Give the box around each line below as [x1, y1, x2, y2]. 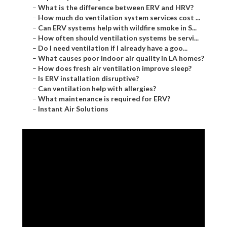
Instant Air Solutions [38, 104, 108, 113]
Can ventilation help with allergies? [38, 84, 156, 93]
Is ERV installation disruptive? [38, 74, 139, 83]
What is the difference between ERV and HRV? [38, 3, 194, 12]
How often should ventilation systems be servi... [38, 33, 199, 43]
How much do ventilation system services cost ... [38, 13, 200, 22]
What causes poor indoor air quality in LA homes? [38, 54, 204, 63]
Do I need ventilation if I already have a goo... [38, 44, 187, 53]
